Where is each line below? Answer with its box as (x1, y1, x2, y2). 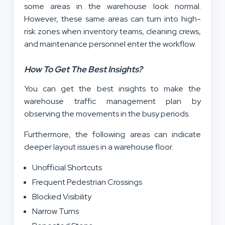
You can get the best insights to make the (24, 83, 201, 94)
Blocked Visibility (32, 191, 91, 202)
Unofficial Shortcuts (32, 162, 102, 173)
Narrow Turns (32, 205, 79, 216)
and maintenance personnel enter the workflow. (24, 38, 196, 49)
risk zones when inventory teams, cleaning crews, (24, 26, 201, 37)
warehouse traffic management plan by (24, 95, 201, 106)
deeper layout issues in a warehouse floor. (24, 141, 175, 152)
